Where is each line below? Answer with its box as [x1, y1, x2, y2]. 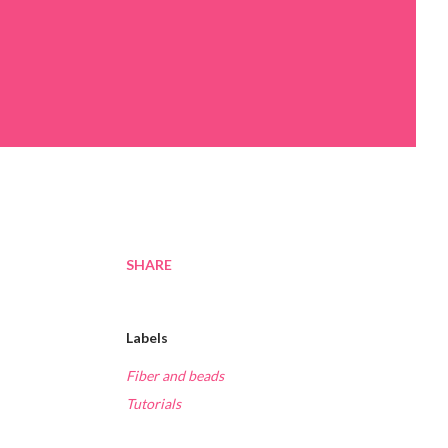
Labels [126, 329, 168, 347]
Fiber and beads [126, 367, 224, 385]
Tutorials [126, 395, 181, 413]
